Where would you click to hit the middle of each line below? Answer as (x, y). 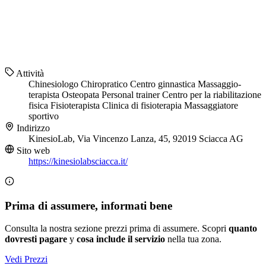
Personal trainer (132, 95)
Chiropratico (105, 84)
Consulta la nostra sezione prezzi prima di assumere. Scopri (117, 229)
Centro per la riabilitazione (212, 95)
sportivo (44, 116)
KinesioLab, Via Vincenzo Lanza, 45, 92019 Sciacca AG (136, 139)
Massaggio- (219, 84)
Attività (29, 74)
